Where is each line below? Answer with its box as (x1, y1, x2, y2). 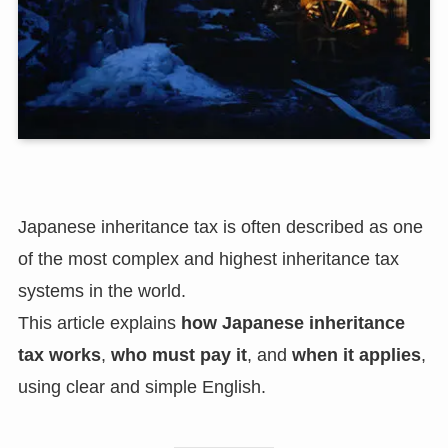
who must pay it (110, 344, 247, 365)
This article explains (17, 312, 181, 333)
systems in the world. (17, 280, 186, 301)
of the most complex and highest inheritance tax (17, 248, 399, 269)
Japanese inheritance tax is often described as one (17, 216, 423, 237)
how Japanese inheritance (180, 312, 405, 333)
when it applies (291, 344, 421, 365)
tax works (17, 344, 101, 365)
